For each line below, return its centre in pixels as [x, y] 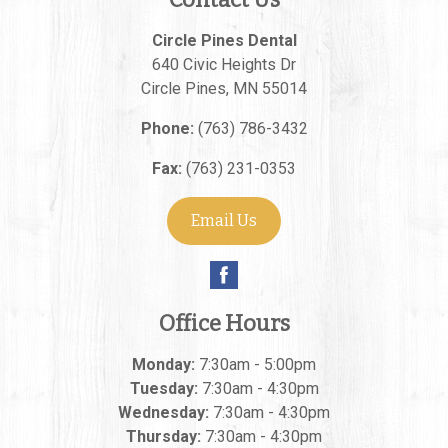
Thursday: [163, 436]
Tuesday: [163, 388]
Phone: [167, 128]
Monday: [163, 364]
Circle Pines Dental [224, 40]
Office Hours [224, 323]
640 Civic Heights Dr [224, 64]
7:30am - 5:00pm [255, 364]
